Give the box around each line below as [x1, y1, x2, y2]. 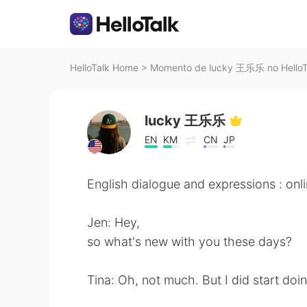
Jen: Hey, [87, 215, 140, 230]
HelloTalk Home [70, 62, 138, 73]
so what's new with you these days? [87, 234, 292, 249]
